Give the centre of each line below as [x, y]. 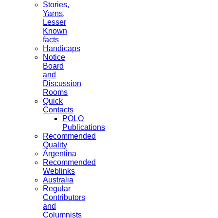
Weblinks [59, 171]
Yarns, [54, 13]
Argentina [60, 153]
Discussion [62, 83]
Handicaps [62, 48]
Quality [55, 145]
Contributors [64, 197]
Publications [84, 127]
